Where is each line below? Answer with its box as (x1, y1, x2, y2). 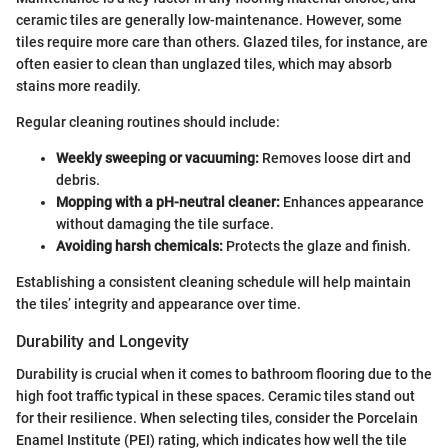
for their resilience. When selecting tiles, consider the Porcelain (16, 409, 418, 426)
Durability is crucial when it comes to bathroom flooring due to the (16, 365, 432, 382)
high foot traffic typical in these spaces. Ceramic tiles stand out (16, 387, 415, 404)
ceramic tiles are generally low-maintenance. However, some (16, 12, 402, 29)
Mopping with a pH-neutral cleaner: (56, 194, 280, 211)
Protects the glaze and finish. (223, 238, 411, 255)
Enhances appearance (280, 194, 424, 211)
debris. (56, 172, 100, 189)
